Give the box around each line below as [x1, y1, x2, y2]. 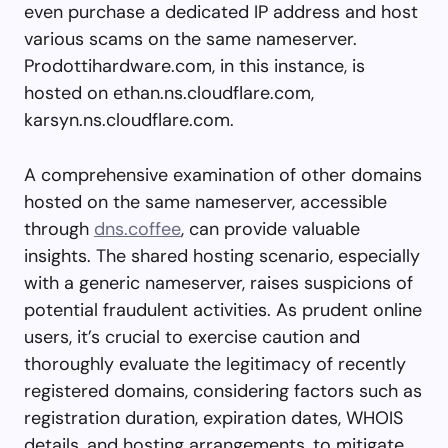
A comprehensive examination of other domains [24, 162, 422, 187]
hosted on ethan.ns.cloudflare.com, [24, 80, 314, 105]
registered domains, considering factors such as [24, 378, 422, 403]
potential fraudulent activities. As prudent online [24, 297, 422, 322]
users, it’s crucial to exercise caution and [24, 324, 360, 349]
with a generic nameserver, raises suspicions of [24, 270, 413, 295]
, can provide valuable [181, 216, 360, 241]
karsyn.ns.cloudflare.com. [24, 107, 234, 132]
